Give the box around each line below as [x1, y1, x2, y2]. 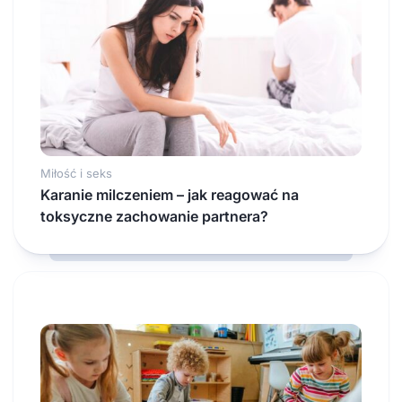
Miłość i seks [40, 166, 112, 180]
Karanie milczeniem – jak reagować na [40, 186, 299, 204]
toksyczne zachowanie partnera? [40, 207, 268, 225]
